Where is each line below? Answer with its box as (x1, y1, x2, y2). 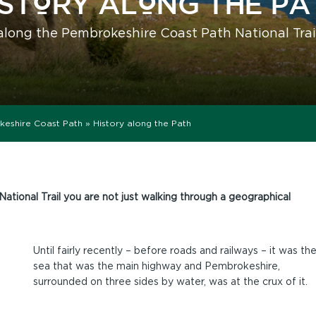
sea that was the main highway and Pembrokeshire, (32, 260, 280, 272)
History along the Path (93, 118, 191, 128)
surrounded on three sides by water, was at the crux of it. (32, 275, 308, 287)
